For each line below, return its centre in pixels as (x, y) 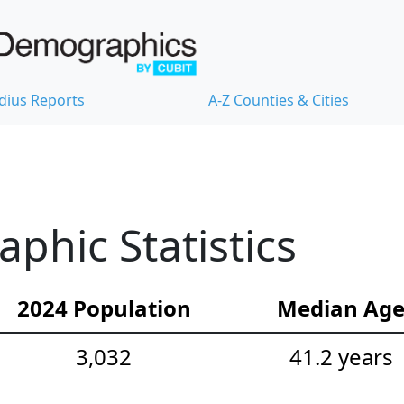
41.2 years (341, 357)
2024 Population (104, 308)
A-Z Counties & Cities (279, 101)
